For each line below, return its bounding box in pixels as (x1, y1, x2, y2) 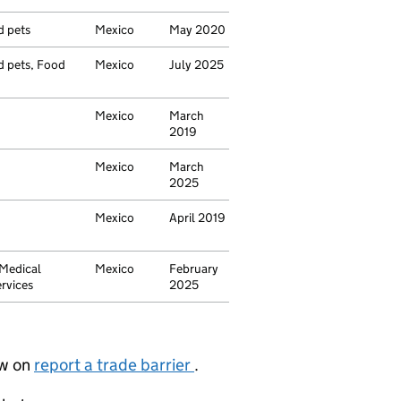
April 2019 (169, 209, 226, 226)
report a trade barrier (34, 354, 194, 375)
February (169, 260, 218, 277)
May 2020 (169, 21, 226, 38)
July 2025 (169, 56, 224, 73)
